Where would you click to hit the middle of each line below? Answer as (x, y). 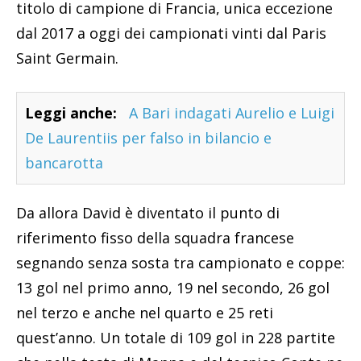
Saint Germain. (67, 58)
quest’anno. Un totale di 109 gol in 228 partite (176, 337)
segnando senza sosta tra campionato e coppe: (180, 262)
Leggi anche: (71, 112)
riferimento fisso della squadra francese (155, 237)
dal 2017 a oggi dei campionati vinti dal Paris (171, 33)
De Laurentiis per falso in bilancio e (148, 137)
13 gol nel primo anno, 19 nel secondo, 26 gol (173, 287)
